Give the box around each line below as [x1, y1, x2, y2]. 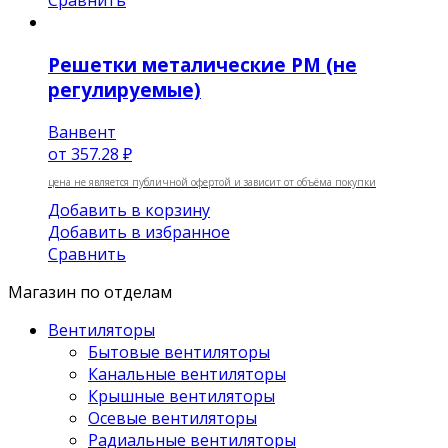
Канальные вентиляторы [88, 362, 286, 385]
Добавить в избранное [48, 220, 230, 243]
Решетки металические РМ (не [48, 52, 357, 78]
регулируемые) [48, 77, 201, 103]
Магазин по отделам [8, 280, 172, 303]
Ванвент [48, 120, 116, 143]
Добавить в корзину [48, 198, 210, 221]
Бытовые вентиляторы [88, 340, 270, 363]
